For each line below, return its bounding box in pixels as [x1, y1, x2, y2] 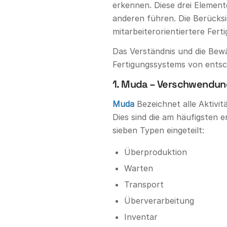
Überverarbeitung [124, 195, 194, 206]
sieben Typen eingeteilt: [112, 125, 204, 136]
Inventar [124, 211, 158, 222]
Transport [124, 179, 164, 190]
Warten [124, 163, 153, 173]
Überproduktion [124, 146, 187, 157]
